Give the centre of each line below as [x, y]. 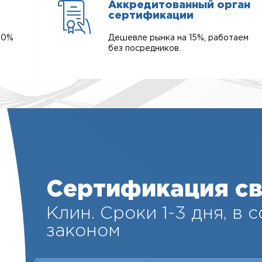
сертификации [151, 16]
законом [83, 231]
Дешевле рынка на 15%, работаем [178, 38]
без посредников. [144, 49]
